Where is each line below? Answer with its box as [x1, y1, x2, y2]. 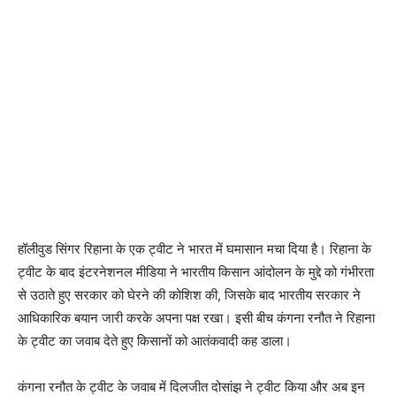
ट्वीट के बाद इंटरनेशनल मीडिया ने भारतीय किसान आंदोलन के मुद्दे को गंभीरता [18, 263, 374, 281]
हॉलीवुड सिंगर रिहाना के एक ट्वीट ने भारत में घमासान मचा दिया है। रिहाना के [18, 240, 371, 258]
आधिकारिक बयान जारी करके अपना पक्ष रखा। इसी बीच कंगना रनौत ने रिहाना [18, 309, 375, 327]
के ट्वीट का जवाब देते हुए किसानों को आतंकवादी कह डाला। [18, 332, 295, 350]
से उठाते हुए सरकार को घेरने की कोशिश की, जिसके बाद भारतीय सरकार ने [18, 286, 361, 304]
